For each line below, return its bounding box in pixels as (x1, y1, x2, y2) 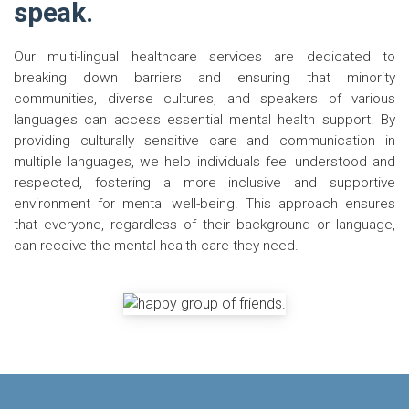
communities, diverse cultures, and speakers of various (14, 90, 395, 107)
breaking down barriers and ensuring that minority (14, 69, 395, 86)
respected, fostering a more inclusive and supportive (14, 174, 395, 191)
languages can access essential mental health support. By (14, 111, 395, 128)
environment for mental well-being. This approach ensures (14, 195, 395, 212)
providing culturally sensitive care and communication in (14, 132, 395, 149)
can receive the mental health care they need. (14, 237, 299, 254)
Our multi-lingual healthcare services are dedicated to (14, 48, 395, 65)
